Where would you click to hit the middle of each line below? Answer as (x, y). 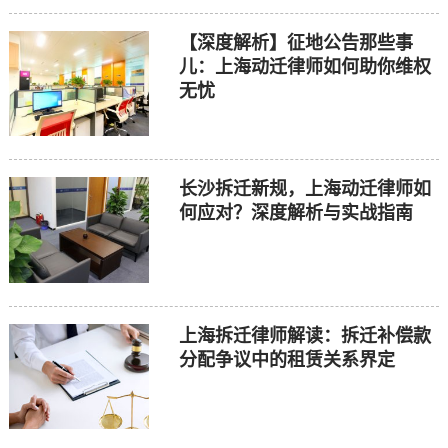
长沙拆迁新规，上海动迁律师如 (304, 189)
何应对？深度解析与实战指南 (295, 213)
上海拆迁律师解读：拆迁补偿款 (304, 335)
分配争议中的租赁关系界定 (286, 359)
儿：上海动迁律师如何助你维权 (304, 66)
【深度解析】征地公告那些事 (295, 42)
